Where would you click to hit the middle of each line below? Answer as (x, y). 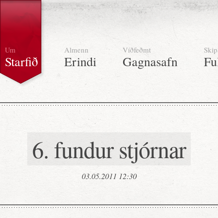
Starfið (21, 61)
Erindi (80, 61)
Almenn (76, 50)
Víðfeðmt (137, 50)
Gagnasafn (150, 61)
